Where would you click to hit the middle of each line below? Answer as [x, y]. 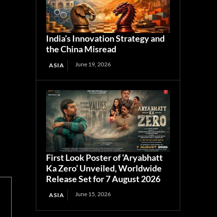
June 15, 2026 [93, 194]
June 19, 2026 [93, 64]
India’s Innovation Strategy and [106, 39]
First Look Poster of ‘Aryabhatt [105, 158]
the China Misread [81, 49]
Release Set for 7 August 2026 [103, 179]
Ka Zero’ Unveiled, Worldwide [104, 168]
